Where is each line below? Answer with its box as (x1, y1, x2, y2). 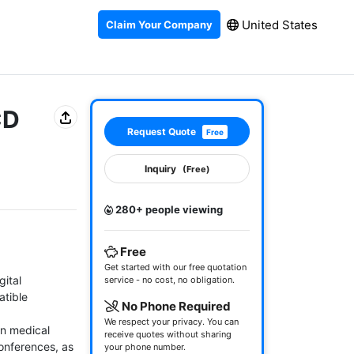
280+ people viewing (113, 203, 223, 216)
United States (239, 17, 318, 32)
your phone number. (104, 341, 186, 352)
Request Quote (126, 126, 196, 137)
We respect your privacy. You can (104, 316, 239, 327)
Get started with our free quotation (104, 262, 247, 273)
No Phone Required (119, 299, 231, 314)
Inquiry (144, 163, 176, 175)
